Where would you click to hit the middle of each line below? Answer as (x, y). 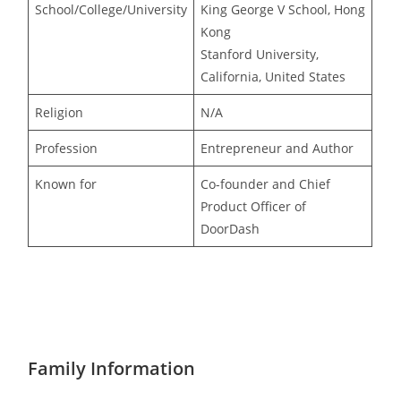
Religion (60, 112)
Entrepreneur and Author (277, 148)
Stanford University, (260, 54)
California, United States (273, 76)
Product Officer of (254, 206)
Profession (67, 148)
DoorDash (230, 228)
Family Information (112, 368)
